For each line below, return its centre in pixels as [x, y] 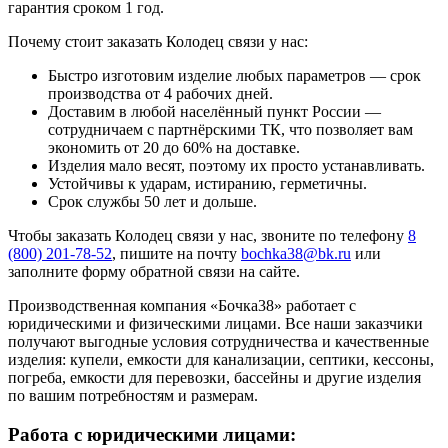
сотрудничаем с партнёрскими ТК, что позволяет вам [230, 129]
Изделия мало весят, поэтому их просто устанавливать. [236, 165]
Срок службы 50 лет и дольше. [152, 201]
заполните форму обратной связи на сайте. [154, 271]
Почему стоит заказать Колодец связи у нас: [158, 41]
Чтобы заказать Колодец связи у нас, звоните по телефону [208, 235]
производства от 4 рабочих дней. [160, 93]
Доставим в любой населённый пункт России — [214, 111]
